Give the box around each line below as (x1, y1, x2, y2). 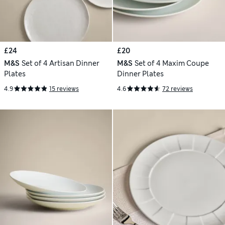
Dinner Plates (117, 69, 164, 78)
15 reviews (49, 84, 79, 93)
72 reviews (162, 84, 193, 93)
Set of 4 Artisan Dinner (21, 58, 99, 68)
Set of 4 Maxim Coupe (134, 58, 209, 68)
